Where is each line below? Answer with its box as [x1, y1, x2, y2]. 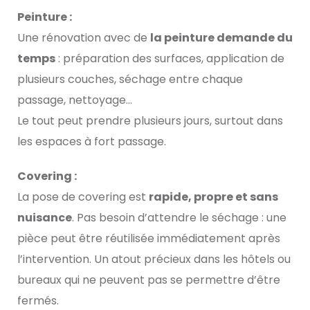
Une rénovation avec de [17, 30, 150, 46]
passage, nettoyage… [17, 92, 132, 109]
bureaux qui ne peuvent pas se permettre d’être [17, 272, 280, 289]
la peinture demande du [150, 30, 293, 46]
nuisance [17, 210, 72, 226]
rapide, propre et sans [149, 189, 278, 206]
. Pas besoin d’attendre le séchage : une [72, 210, 286, 226]
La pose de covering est [17, 189, 149, 206]
